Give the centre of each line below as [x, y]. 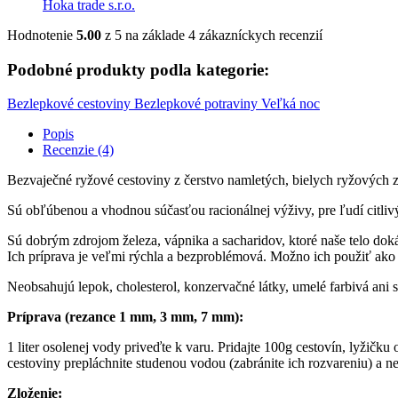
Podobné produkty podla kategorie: [138, 69]
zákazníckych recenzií [259, 35]
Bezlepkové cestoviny [71, 104]
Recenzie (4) [78, 150]
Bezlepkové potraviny [198, 104]
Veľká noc [291, 104]
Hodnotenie [42, 35]
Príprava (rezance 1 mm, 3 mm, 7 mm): [125, 317]
